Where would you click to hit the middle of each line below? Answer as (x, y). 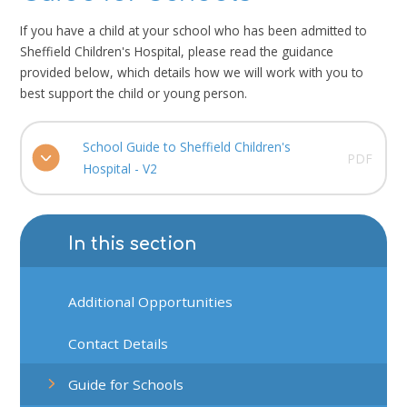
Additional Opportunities (151, 302)
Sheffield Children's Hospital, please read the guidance (177, 51)
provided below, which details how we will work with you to (192, 72)
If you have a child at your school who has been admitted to (194, 30)
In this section (133, 243)
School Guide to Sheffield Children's (186, 146)
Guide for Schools (126, 384)
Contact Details (119, 343)
